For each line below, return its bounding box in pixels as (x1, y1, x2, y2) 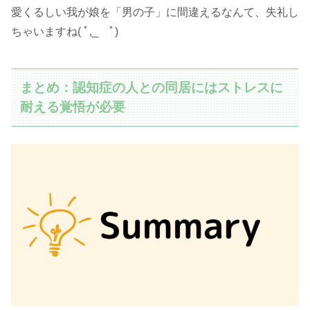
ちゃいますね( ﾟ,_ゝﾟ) (11, 26, 118, 38)
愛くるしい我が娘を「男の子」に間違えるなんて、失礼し (11, 6, 299, 19)
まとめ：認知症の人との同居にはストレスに (20, 80, 284, 95)
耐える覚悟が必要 (20, 100, 126, 115)
